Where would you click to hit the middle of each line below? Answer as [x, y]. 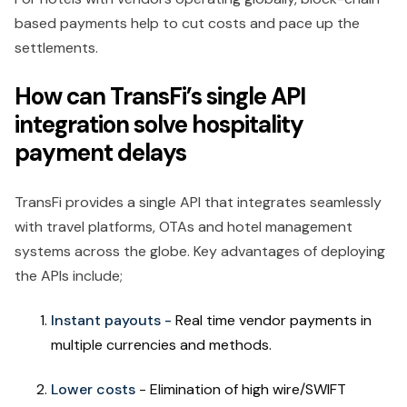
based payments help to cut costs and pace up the [187, 23]
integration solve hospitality [159, 124]
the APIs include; [69, 275]
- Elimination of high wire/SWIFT [241, 389]
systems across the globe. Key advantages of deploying [200, 251]
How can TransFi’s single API [160, 96]
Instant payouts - [113, 320]
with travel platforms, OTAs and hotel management [184, 226]
